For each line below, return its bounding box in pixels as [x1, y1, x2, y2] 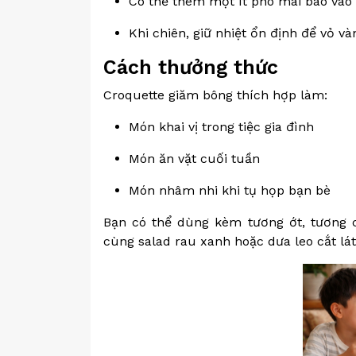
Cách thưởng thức [103, 56, 278, 79]
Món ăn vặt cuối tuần [129, 151, 260, 166]
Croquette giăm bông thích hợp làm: [103, 87, 327, 103]
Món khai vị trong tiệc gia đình [129, 119, 314, 134]
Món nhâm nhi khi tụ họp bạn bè [129, 183, 331, 198]
